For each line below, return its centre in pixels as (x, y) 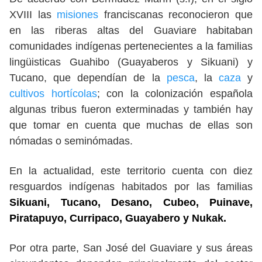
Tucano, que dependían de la (88, 77)
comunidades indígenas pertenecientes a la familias (131, 46)
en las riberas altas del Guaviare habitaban (131, 30)
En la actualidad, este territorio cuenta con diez (131, 170)
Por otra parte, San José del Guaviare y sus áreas (131, 248)
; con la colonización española (175, 93)
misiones (80, 14)
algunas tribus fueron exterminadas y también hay (131, 109)
